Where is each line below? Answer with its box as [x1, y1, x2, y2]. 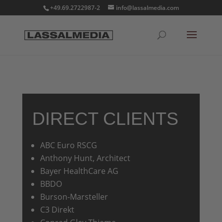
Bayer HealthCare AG [40, 166, 118, 176]
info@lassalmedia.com [115, 3, 179, 12]
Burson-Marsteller [40, 191, 108, 202]
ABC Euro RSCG [40, 140, 97, 151]
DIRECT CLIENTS [32, 109, 178, 129]
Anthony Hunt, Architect [40, 153, 130, 164]
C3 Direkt [40, 204, 74, 215]
